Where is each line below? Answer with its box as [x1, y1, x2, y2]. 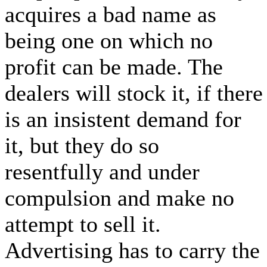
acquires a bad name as [5, 1, 216, 27]
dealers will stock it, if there [5, 80, 263, 105]
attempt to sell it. [5, 211, 161, 237]
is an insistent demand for [5, 106, 241, 132]
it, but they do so [5, 132, 159, 158]
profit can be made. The [5, 54, 223, 79]
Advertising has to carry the [5, 237, 260, 263]
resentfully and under [5, 159, 200, 184]
